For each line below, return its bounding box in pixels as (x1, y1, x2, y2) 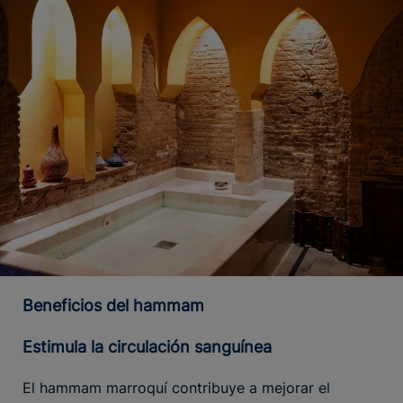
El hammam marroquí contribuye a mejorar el (22, 378, 330, 397)
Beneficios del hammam (33, 295, 204, 315)
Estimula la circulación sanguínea (32, 336, 272, 356)
